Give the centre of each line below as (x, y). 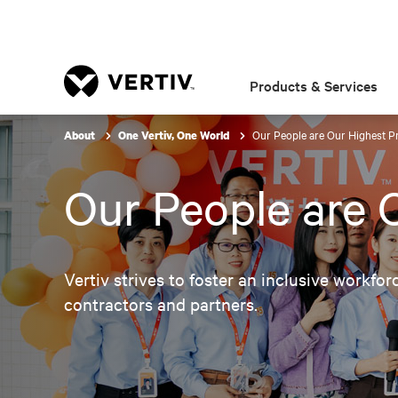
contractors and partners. (161, 303)
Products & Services (314, 85)
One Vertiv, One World (175, 135)
